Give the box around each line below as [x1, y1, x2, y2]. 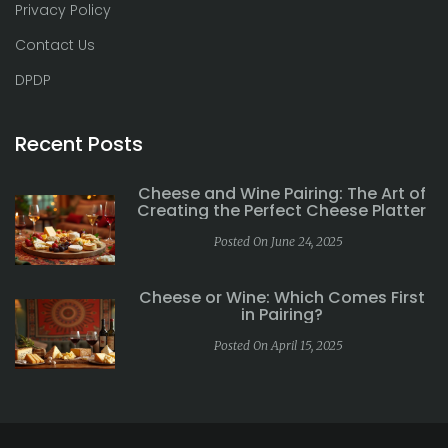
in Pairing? [240, 303, 323, 327]
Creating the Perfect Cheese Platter [137, 199, 426, 223]
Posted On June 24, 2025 [214, 234, 343, 250]
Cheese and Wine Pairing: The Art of [137, 182, 426, 206]
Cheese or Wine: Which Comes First [138, 286, 425, 310]
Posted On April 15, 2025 [214, 338, 343, 354]
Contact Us [15, 35, 95, 56]
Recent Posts [15, 130, 143, 159]
